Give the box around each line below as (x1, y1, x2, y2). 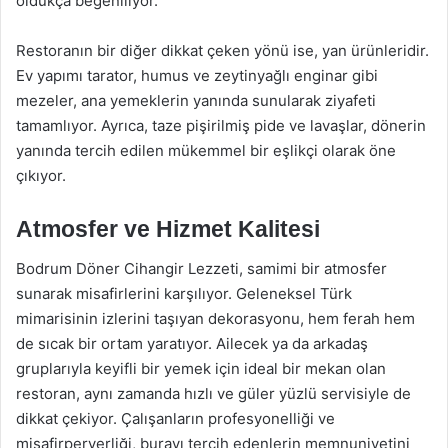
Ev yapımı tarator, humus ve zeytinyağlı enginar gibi (16, 65, 378, 85)
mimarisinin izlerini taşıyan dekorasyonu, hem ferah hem (16, 309, 415, 328)
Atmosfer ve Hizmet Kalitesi (16, 215, 320, 242)
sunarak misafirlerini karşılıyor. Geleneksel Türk (16, 284, 352, 303)
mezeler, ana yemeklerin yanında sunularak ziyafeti (16, 90, 376, 110)
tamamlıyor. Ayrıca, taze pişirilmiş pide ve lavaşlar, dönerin (16, 115, 426, 135)
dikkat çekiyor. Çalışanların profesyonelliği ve (16, 409, 335, 428)
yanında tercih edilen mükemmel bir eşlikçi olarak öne (16, 140, 396, 160)
